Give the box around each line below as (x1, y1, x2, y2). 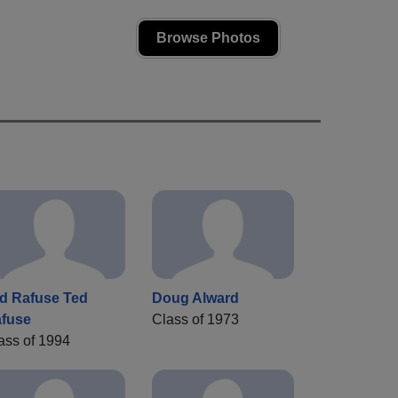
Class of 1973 (152, 312, 239, 328)
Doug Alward (152, 291, 239, 306)
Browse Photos (156, 29, 260, 45)
